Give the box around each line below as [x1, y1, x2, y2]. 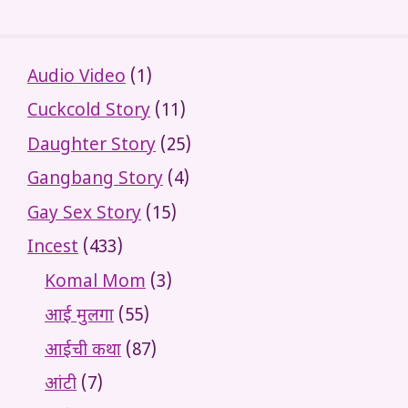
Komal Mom [45, 270, 146, 294]
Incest [27, 237, 78, 260]
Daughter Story [27, 134, 156, 158]
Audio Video [27, 66, 126, 89]
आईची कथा [45, 339, 121, 362]
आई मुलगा [45, 305, 114, 329]
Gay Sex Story [27, 202, 141, 226]
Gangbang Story [27, 168, 163, 192]
